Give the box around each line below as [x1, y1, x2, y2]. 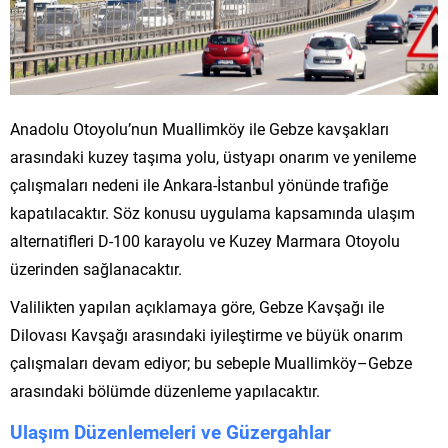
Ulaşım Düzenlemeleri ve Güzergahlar [10, 418, 331, 444]
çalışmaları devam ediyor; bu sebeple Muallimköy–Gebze [10, 351, 412, 373]
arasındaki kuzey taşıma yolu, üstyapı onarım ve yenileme [10, 145, 416, 167]
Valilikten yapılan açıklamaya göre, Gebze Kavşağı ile [10, 295, 384, 317]
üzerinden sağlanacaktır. [10, 257, 182, 279]
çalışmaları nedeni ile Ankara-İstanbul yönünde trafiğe [10, 173, 388, 195]
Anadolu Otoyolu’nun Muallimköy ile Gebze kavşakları [10, 117, 389, 139]
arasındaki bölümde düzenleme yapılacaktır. [10, 379, 320, 401]
